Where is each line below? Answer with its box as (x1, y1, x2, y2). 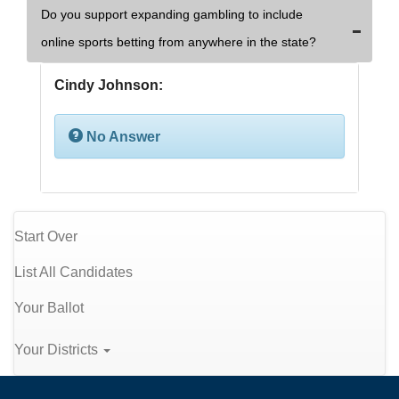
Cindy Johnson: (54, 77, 163, 94)
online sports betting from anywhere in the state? (41, 35, 316, 50)
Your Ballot (14, 299, 84, 315)
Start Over (14, 228, 77, 244)
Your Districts (14, 342, 102, 358)
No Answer (86, 129, 160, 145)
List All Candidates (14, 264, 133, 280)
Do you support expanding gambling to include (41, 7, 303, 22)
